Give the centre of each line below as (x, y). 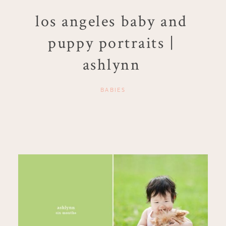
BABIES (113, 91)
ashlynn (111, 64)
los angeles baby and (111, 21)
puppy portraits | (111, 42)
